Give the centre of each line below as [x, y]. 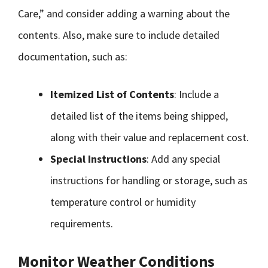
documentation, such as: [73, 57]
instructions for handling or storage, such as [149, 180]
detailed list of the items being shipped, [139, 116]
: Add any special [183, 159]
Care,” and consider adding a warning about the [124, 13]
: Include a [197, 94]
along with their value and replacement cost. [150, 137]
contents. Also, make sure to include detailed [119, 35]
